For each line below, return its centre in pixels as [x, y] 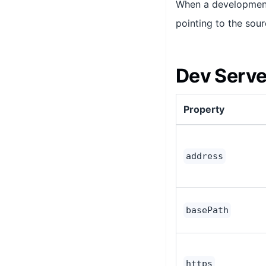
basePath [207, 210]
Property [204, 109]
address [205, 156]
